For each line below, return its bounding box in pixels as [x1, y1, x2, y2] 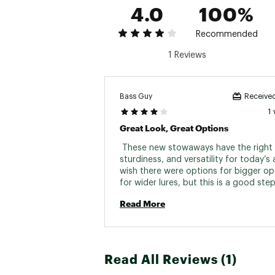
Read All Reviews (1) [104, 252, 237, 266]
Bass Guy [120, 92, 152, 100]
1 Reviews [168, 51, 206, 60]
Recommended [195, 30, 258, 39]
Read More [120, 198, 165, 209]
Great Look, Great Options [120, 123, 228, 133]
